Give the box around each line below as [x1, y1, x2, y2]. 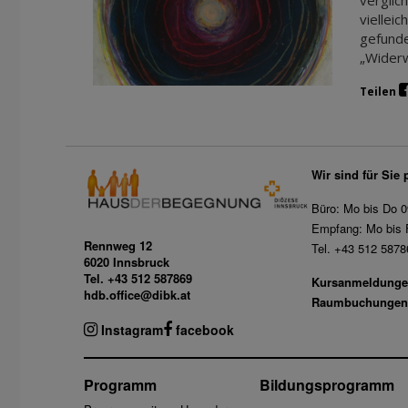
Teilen [359, 84, 399, 99]
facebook [172, 321, 234, 340]
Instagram [97, 321, 163, 340]
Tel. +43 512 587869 [84, 270, 192, 288]
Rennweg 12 [84, 237, 152, 255]
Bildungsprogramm [260, 374, 395, 396]
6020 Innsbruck [84, 253, 169, 271]
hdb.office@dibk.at [84, 286, 190, 304]
